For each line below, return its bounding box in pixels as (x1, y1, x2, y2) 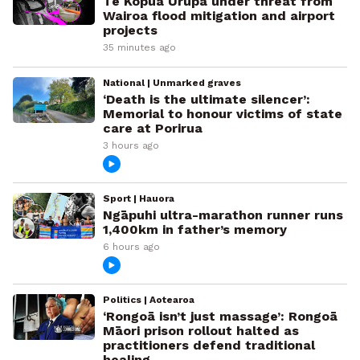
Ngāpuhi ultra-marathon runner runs (102, 207, 343, 223)
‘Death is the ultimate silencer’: (102, 91, 310, 107)
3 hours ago (102, 139, 159, 151)
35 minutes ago (102, 41, 176, 53)
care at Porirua (102, 120, 202, 136)
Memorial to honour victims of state (102, 105, 342, 121)
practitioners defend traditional (102, 337, 315, 353)
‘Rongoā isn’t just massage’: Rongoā (102, 308, 337, 324)
